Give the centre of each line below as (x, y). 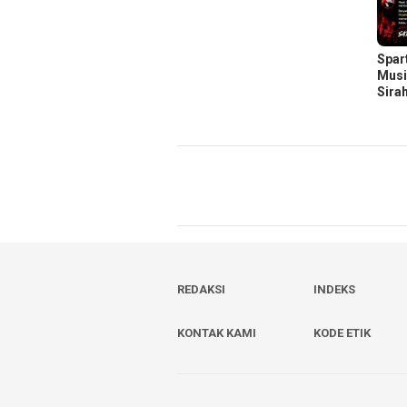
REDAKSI (201, 289)
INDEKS (335, 289)
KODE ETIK (342, 333)
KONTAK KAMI (217, 333)
